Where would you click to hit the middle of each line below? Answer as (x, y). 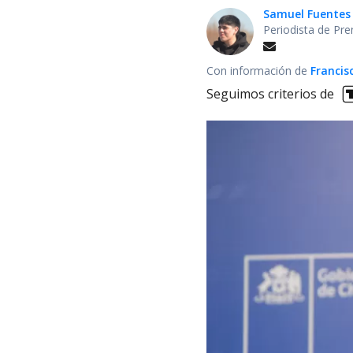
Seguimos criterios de (270, 94)
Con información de (258, 70)
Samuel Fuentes (307, 13)
